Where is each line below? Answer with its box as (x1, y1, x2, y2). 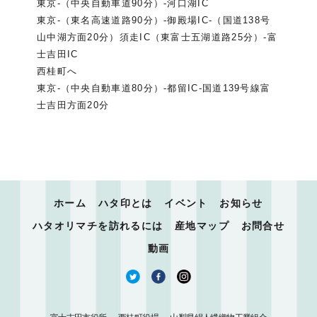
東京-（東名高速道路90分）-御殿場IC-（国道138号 (36, 14, 271, 25)
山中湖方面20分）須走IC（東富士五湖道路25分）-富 (36, 31, 278, 42)
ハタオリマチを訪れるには (32, 219, 163, 231)
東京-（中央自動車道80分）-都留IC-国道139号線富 (36, 82, 271, 93)
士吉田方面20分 (36, 99, 110, 110)
